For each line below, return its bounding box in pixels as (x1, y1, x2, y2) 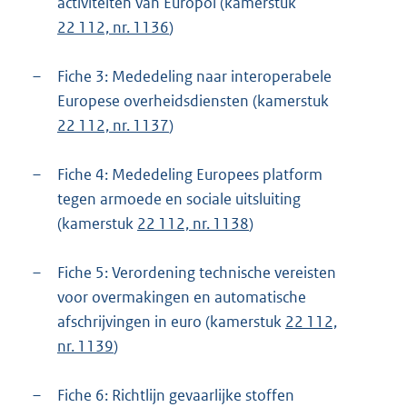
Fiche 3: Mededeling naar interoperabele (57, 66, 332, 87)
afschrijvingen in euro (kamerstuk (57, 312, 285, 333)
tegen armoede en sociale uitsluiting (57, 189, 301, 210)
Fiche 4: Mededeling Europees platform (57, 164, 323, 185)
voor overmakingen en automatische (57, 287, 306, 308)
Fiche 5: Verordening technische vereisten (57, 263, 336, 283)
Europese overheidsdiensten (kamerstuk (57, 91, 329, 112)
